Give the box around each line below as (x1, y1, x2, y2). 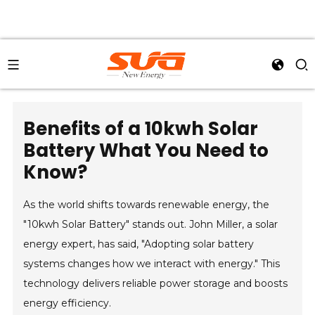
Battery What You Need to (23, 138, 269, 163)
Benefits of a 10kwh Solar (23, 116, 259, 141)
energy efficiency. (23, 297, 112, 309)
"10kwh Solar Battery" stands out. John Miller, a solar (23, 218, 278, 231)
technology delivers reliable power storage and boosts (23, 277, 288, 290)
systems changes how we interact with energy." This (23, 257, 281, 270)
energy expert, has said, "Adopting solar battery (23, 238, 255, 250)
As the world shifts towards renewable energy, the (23, 198, 270, 211)
